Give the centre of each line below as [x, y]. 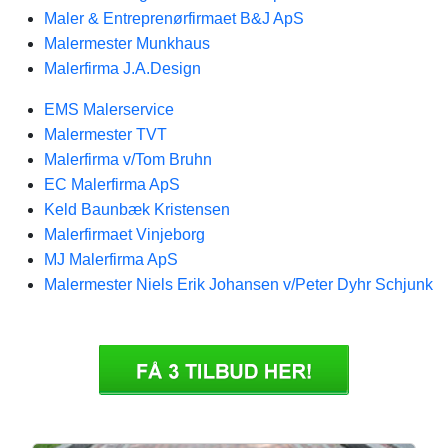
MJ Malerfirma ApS [111, 259]
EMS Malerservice [109, 109]
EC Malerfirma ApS [112, 184]
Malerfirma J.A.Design [122, 68]
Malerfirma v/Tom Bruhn [128, 159]
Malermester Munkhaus [127, 43]
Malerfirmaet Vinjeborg [124, 234]
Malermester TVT [105, 134]
